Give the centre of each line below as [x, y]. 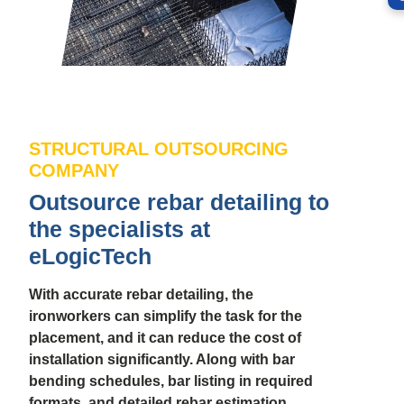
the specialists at [119, 230]
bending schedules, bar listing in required [171, 381]
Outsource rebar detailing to [179, 202]
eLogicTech [90, 257]
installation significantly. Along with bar [162, 360]
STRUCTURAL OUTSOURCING [159, 149]
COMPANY [74, 171]
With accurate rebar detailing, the [141, 295]
